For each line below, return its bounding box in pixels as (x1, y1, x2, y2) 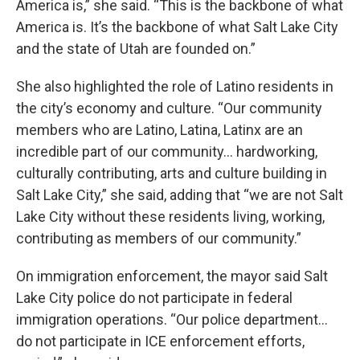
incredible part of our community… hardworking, (16, 142, 317, 160)
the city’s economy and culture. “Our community (16, 99, 322, 117)
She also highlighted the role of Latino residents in (16, 77, 333, 95)
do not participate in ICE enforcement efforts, (16, 332, 305, 350)
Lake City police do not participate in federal (16, 288, 292, 306)
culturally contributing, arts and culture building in (16, 164, 327, 182)
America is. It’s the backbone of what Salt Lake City (16, 18, 338, 35)
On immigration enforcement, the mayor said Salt (16, 267, 328, 284)
